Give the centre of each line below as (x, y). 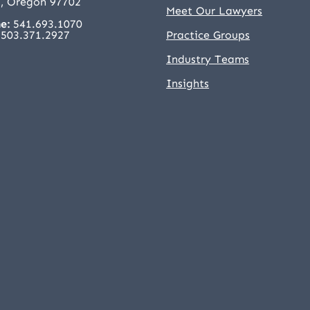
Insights (188, 83)
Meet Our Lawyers (215, 10)
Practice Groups (208, 35)
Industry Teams (208, 59)
